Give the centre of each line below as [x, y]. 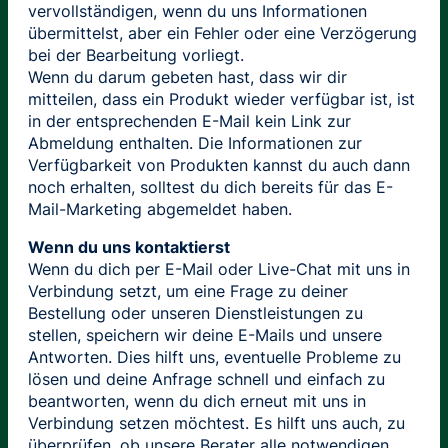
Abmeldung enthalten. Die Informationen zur [195, 142]
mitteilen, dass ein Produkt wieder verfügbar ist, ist [221, 98]
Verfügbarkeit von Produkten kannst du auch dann [219, 164]
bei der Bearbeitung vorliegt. [136, 54]
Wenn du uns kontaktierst [129, 246]
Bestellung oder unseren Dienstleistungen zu [195, 312]
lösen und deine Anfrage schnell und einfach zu [206, 378]
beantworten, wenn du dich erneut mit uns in [197, 400]
